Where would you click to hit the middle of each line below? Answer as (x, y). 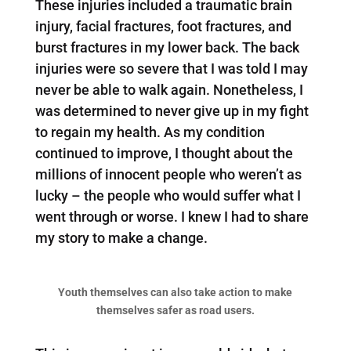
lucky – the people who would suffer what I (168, 195)
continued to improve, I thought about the (164, 153)
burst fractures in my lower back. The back (167, 47)
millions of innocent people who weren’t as (168, 174)
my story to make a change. (121, 237)
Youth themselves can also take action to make (175, 292)
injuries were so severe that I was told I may (171, 68)
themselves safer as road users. (175, 310)
